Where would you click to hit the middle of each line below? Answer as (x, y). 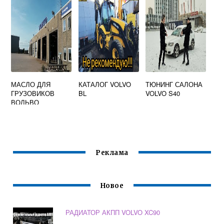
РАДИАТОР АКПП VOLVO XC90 (113, 212)
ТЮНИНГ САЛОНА (174, 84)
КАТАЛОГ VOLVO (104, 84)
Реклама (112, 153)
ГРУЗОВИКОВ (33, 93)
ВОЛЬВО (25, 102)
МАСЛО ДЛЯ (31, 84)
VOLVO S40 (163, 93)
